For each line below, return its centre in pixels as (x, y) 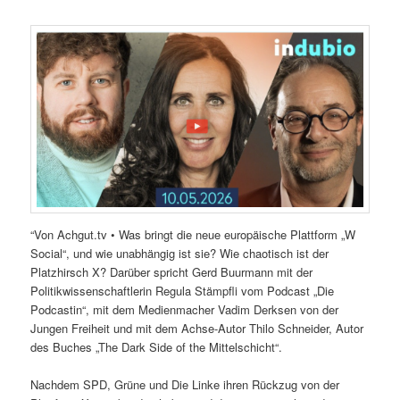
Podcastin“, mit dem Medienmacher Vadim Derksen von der (185, 309)
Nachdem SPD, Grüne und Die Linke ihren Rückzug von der (185, 384)
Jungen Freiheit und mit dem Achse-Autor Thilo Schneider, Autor (197, 328)
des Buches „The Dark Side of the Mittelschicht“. (157, 346)
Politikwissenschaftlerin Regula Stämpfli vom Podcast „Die (183, 290)
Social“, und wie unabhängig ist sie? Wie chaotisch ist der (180, 253)
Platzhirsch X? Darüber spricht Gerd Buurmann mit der (172, 271)
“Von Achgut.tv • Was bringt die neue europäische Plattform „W (193, 234)
